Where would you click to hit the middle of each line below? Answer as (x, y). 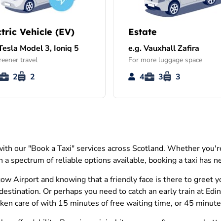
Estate (143, 32)
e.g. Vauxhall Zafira (164, 49)
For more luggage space (165, 60)
